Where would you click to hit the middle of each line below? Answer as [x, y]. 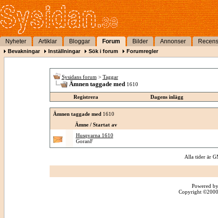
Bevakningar [24, 51]
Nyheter [16, 41]
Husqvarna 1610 [94, 135]
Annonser [173, 41]
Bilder [140, 41]
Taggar [110, 77]
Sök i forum [103, 51]
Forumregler [142, 51]
